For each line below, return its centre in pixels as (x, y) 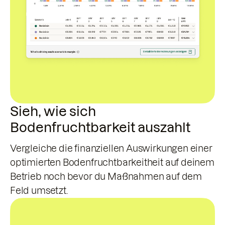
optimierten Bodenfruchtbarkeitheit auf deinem (112, 163)
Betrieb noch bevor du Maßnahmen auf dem (106, 177)
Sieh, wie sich (53, 111)
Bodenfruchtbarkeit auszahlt (100, 128)
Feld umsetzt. (39, 191)
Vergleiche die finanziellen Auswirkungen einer (111, 149)
